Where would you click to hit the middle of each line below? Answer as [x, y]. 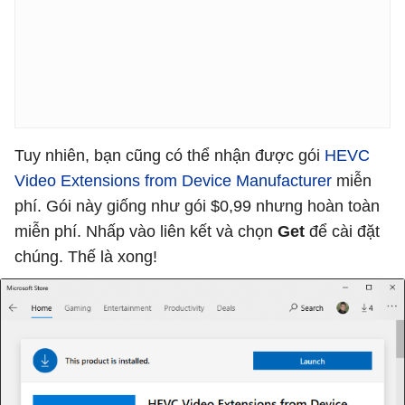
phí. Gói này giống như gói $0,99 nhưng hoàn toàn [197, 207]
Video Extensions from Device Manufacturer [173, 181]
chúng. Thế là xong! [86, 257]
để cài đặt [342, 232]
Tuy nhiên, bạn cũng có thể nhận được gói [170, 156]
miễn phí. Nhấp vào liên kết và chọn [146, 232]
